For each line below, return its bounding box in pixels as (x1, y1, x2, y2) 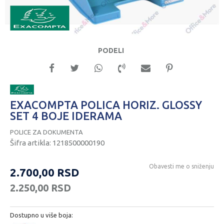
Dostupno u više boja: (10, 211, 73, 219)
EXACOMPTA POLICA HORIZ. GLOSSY (10, 98, 202, 111)
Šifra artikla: (10, 138, 52, 147)
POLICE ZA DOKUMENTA (10, 128, 83, 136)
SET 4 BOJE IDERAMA (10, 109, 122, 122)
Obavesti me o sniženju (149, 163, 214, 170)
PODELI (97, 46, 124, 54)
